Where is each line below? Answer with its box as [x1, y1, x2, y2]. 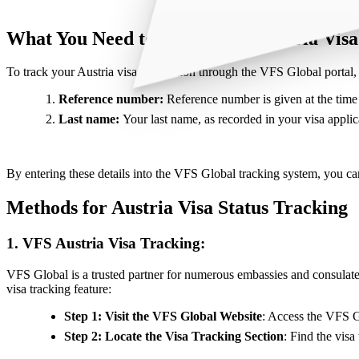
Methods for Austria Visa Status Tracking [6, 197, 348, 219]
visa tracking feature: [6, 281, 111, 296]
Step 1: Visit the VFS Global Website [64, 309, 262, 323]
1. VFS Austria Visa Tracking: [6, 235, 205, 252]
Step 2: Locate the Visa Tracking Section [64, 329, 284, 343]
